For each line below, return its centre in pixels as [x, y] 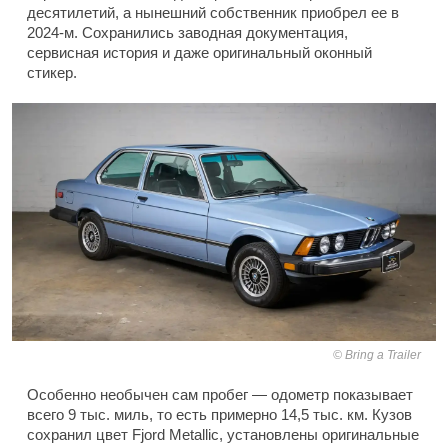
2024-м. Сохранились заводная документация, [187, 32]
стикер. [52, 72]
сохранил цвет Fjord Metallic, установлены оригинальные [223, 435]
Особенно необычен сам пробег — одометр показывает [220, 395]
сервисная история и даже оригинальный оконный [199, 52]
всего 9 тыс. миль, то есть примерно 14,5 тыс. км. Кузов [219, 415]
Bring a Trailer [383, 355]
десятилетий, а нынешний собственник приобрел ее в [213, 12]
